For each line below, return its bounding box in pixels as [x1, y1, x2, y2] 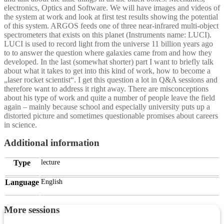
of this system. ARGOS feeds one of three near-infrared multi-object [4, 21, 218, 30]
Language [5, 177, 39, 186]
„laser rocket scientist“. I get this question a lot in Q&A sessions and [4, 75, 217, 84]
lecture [41, 158, 60, 166]
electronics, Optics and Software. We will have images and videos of [4, 3, 220, 12]
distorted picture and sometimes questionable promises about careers [4, 111, 218, 120]
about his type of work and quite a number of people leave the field [4, 93, 215, 102]
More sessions [4, 204, 59, 215]
